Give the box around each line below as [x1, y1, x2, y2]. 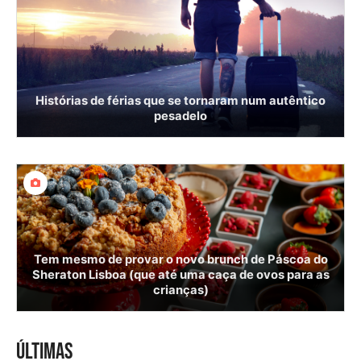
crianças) [152, 282, 209, 297]
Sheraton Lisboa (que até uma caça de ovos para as [31, 267, 330, 282]
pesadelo [154, 108, 207, 123]
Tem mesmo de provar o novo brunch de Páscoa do [33, 251, 328, 267]
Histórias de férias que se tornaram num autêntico [35, 93, 326, 108]
